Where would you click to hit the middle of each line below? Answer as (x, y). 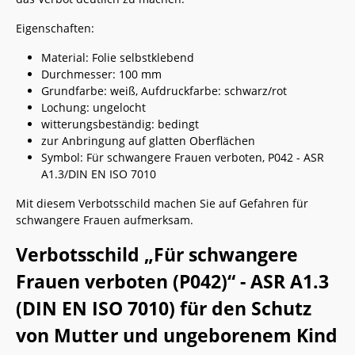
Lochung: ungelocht (94, 107)
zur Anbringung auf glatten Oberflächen (148, 141)
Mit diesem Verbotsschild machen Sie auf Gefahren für (162, 203)
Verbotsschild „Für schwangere (157, 254)
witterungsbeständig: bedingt (120, 124)
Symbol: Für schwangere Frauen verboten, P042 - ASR (183, 157)
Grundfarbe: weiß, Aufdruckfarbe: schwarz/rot (164, 91)
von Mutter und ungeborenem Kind (177, 335)
